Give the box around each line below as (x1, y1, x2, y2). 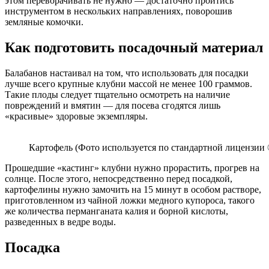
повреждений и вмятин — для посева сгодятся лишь (5, 100, 220, 111)
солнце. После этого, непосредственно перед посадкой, (5, 174, 232, 184)
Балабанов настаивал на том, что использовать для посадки (5, 68, 249, 79)
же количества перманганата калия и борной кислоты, (5, 206, 228, 217)
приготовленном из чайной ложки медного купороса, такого (5, 195, 255, 206)
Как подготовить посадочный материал (5, 40, 263, 56)
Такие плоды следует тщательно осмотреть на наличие (5, 89, 230, 100)
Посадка (5, 239, 60, 255)
